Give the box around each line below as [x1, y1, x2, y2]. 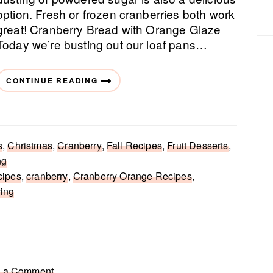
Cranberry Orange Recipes [73, 169, 192, 183]
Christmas [7, 138, 52, 152]
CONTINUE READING [6, 75, 98, 86]
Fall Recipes [107, 138, 162, 152]
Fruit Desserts [167, 138, 229, 152]
